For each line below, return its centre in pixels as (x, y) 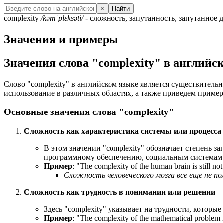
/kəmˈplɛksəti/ (62, 18)
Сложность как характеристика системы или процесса (122, 131)
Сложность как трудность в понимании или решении (119, 192)
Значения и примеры (61, 39)
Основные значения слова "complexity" (89, 112)
